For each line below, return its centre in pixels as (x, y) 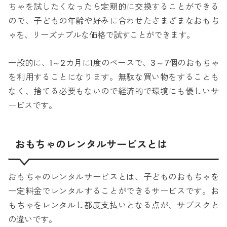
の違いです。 (33, 219)
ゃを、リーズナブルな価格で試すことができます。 (102, 35)
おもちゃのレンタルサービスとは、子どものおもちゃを (113, 177)
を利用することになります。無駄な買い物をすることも (113, 77)
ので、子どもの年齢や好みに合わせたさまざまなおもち (113, 21)
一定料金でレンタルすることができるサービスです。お (113, 191)
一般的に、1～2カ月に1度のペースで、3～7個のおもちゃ (113, 63)
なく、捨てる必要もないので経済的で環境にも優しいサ (113, 91)
